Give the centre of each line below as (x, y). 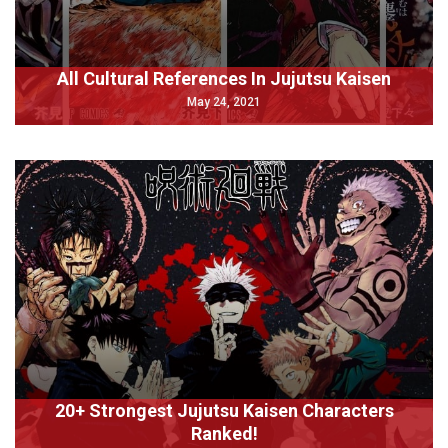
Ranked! (224, 433)
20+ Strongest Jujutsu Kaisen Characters (224, 410)
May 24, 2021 (224, 102)
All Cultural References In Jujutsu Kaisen (224, 78)
